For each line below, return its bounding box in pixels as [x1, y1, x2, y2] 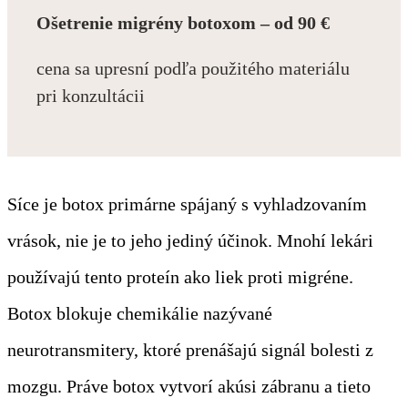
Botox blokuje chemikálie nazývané [7, 302, 272, 323]
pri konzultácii [36, 85, 145, 106]
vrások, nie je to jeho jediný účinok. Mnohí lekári [7, 229, 373, 250]
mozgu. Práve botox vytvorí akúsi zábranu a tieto [7, 375, 371, 396]
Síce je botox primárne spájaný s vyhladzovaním [7, 193, 367, 214]
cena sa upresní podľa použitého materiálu [36, 57, 350, 78]
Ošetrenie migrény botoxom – [36, 12, 274, 33]
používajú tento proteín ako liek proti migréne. [7, 266, 353, 287]
